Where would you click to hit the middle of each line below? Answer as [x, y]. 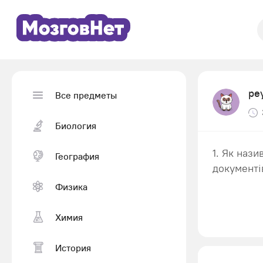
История [73, 247]
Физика [71, 186]
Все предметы [86, 95]
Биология [76, 125]
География [77, 156]
